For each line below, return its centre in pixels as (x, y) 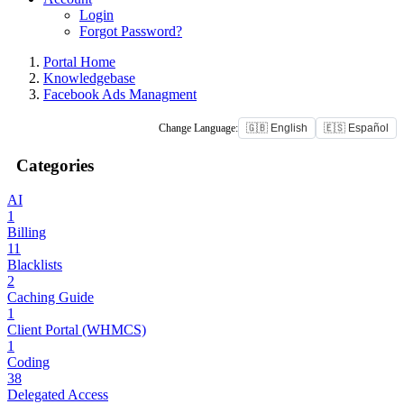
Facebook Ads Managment (120, 94)
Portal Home (79, 62)
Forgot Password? (131, 31)
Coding (28, 363)
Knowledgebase (89, 78)
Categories (50, 165)
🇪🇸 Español (356, 128)
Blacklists (35, 265)
